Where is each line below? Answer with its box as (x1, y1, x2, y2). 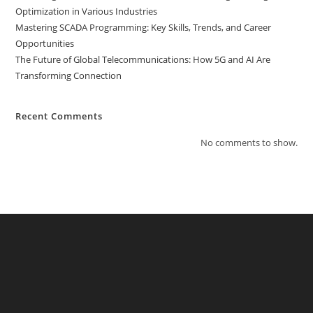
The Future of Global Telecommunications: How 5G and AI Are (15, 53, 271, 66)
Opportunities (15, 37, 75, 50)
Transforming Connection (15, 69, 122, 82)
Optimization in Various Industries (15, 5, 158, 17)
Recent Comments (15, 110, 103, 122)
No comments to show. (200, 136, 298, 149)
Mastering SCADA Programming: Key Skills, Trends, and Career (15, 21, 272, 34)
